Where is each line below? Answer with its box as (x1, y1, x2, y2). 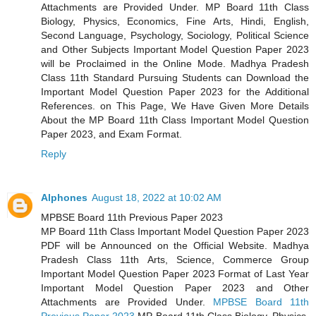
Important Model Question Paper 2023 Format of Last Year (41, 268, 309, 280)
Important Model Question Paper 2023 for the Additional (41, 86, 309, 98)
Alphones (41, 192, 87, 204)
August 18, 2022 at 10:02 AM (92, 192, 221, 204)
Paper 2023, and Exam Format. (41, 128, 182, 140)
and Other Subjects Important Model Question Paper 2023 (41, 44, 309, 56)
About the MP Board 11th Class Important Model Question (41, 114, 309, 126)
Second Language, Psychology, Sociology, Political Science (41, 30, 309, 42)
